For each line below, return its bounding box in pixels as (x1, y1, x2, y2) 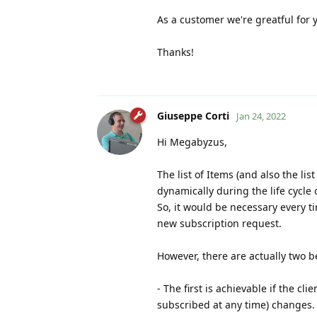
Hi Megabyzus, (157, 134, 227, 149)
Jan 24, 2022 (236, 109, 286, 122)
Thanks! (157, 45, 194, 59)
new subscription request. (157, 216, 282, 230)
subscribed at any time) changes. (157, 297, 315, 311)
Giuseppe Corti (157, 108, 229, 122)
